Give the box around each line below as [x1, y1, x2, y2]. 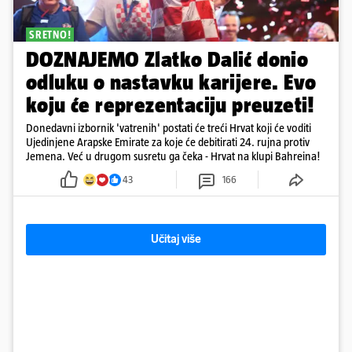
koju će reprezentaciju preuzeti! [26, 93, 314, 118]
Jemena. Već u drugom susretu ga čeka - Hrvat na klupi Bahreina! [26, 149, 320, 163]
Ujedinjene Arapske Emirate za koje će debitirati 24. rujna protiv [26, 135, 310, 149]
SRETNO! [29, 28, 71, 42]
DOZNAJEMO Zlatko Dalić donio [26, 47, 309, 72]
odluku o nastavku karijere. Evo [26, 70, 317, 95]
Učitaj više [151, 233, 201, 247]
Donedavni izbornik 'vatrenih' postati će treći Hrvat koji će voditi [26, 121, 311, 135]
